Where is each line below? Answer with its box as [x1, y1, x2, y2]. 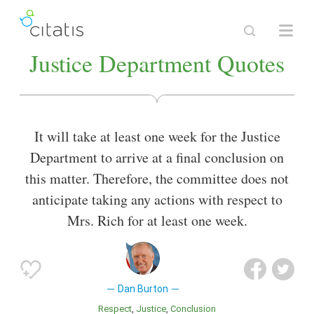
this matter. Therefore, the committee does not [25, 169, 289, 189]
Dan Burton [117, 283, 168, 295]
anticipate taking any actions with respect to [32, 190, 282, 210]
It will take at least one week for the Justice [34, 127, 280, 146]
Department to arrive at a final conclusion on [30, 148, 284, 168]
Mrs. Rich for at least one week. [67, 211, 247, 231]
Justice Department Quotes [29, 47, 285, 79]
